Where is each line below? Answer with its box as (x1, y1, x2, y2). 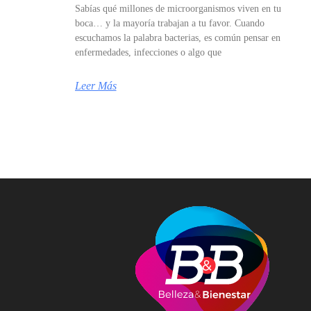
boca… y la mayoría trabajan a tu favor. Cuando (74, 17, 264, 28)
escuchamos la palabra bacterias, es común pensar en (74, 32, 280, 43)
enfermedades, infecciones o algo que (74, 47, 221, 58)
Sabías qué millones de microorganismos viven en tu (74, 3, 281, 14)
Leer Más (74, 79, 117, 92)
